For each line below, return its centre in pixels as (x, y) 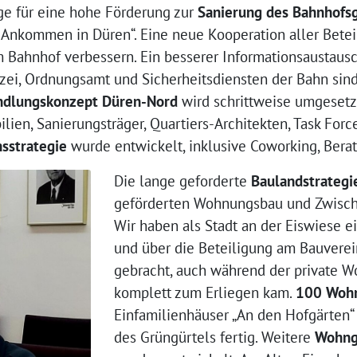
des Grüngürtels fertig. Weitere (214, 337)
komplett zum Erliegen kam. (204, 293)
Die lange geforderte (182, 181)
